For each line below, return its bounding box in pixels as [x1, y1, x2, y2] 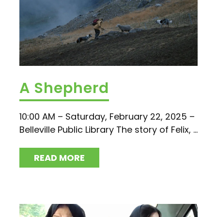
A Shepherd [19, 77, 109, 98]
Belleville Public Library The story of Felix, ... [19, 123, 198, 136]
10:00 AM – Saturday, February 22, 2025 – [19, 110, 195, 123]
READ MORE [34, 151, 85, 164]
